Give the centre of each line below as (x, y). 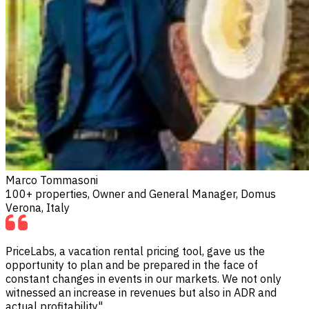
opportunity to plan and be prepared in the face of (132, 265)
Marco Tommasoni (52, 180)
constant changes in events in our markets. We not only (143, 278)
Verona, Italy (38, 207)
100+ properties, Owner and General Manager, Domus (141, 193)
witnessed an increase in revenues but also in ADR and (141, 292)
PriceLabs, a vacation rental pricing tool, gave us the (135, 251)
